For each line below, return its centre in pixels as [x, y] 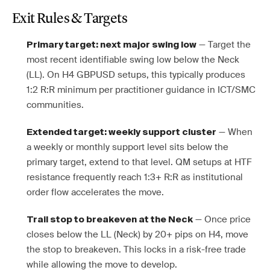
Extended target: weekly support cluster [121, 132]
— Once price [222, 219]
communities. [55, 105]
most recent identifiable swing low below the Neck [133, 60]
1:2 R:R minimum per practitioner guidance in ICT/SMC [141, 90]
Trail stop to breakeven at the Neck [110, 220]
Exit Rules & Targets [70, 19]
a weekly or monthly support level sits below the [127, 147]
